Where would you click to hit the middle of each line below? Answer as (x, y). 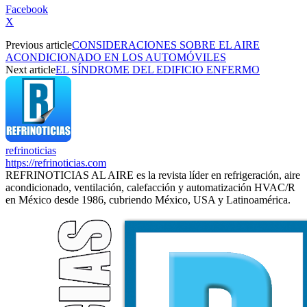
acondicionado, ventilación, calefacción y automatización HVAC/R (150, 187)
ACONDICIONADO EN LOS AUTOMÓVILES (116, 57)
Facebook (27, 9)
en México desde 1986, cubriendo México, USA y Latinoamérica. (148, 199)
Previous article (39, 45)
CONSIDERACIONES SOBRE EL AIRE (166, 45)
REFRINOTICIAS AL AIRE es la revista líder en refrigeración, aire (153, 175)
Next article (30, 69)
